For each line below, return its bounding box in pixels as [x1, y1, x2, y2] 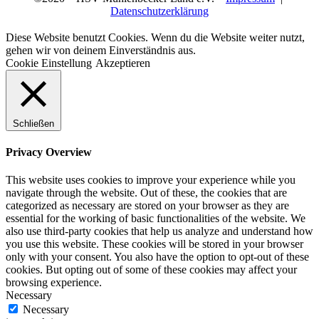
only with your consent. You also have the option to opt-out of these [6, 251, 309, 263]
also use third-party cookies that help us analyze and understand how [6, 225, 313, 238]
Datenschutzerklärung [110, 4, 209, 17]
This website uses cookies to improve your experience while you [6, 174, 296, 187]
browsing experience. [6, 276, 102, 289]
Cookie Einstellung [6, 56, 92, 69]
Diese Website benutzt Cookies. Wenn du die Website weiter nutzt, [6, 31, 305, 43]
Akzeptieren [95, 56, 150, 69]
